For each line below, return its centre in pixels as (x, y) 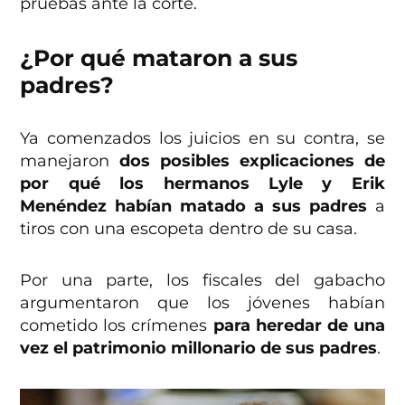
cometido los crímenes (117, 326)
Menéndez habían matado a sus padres (193, 207)
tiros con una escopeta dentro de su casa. (189, 229)
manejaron (70, 161)
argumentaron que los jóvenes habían (202, 303)
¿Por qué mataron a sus (159, 58)
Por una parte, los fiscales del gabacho (202, 281)
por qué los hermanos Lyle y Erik (202, 184)
